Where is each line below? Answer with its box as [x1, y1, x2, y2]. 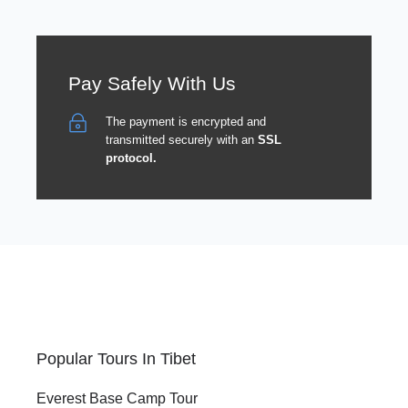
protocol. [106, 151, 157, 166]
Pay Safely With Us [68, 73, 236, 95]
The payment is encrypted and [106, 115, 266, 129]
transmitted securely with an [106, 133, 258, 148]
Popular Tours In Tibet [36, 350, 196, 369]
